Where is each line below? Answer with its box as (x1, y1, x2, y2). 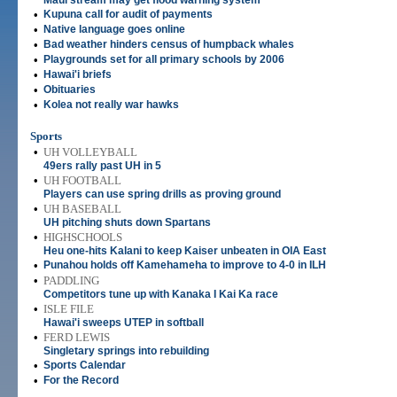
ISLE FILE (43, 302, 94, 315)
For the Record (43, 374, 119, 386)
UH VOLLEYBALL (43, 145, 137, 159)
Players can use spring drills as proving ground (43, 188, 281, 200)
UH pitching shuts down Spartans (43, 216, 211, 229)
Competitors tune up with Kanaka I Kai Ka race (43, 288, 278, 300)
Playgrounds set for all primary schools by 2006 (43, 53, 284, 66)
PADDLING (43, 274, 99, 287)
